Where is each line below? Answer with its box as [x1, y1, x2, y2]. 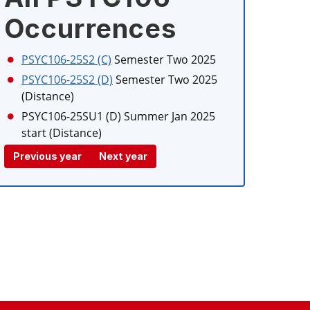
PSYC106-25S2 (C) [21, 52, 111, 67]
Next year [99, 150, 147, 162]
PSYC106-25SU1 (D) [21, 109, 121, 124]
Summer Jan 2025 [124, 109, 215, 124]
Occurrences [4, 12, 177, 44]
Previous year [13, 150, 82, 162]
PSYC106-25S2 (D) [21, 72, 113, 87]
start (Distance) [21, 125, 102, 140]
